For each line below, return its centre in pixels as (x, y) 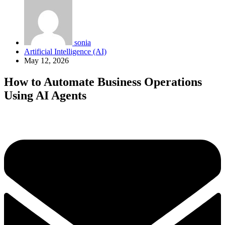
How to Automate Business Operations (103, 82)
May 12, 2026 (46, 61)
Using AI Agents (45, 95)
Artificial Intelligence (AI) (65, 51)
